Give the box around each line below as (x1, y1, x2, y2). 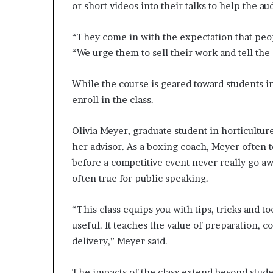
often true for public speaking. (72, 172, 208, 184)
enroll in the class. (72, 94, 154, 105)
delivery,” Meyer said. (72, 235, 168, 247)
